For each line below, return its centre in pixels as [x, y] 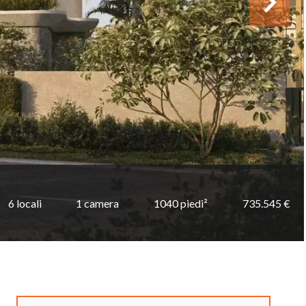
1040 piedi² [181, 203]
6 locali [25, 203]
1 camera [98, 203]
